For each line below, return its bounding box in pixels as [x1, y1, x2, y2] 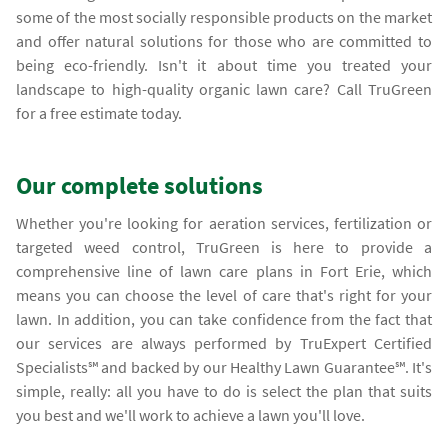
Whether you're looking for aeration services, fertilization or [16, 212, 432, 233]
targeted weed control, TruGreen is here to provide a [16, 236, 432, 257]
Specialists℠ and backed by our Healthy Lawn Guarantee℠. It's [16, 356, 432, 377]
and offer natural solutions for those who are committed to [16, 30, 432, 51]
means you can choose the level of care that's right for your [16, 284, 432, 305]
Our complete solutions [16, 169, 264, 201]
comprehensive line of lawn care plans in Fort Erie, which [16, 260, 432, 281]
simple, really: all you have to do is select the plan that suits [16, 380, 432, 401]
